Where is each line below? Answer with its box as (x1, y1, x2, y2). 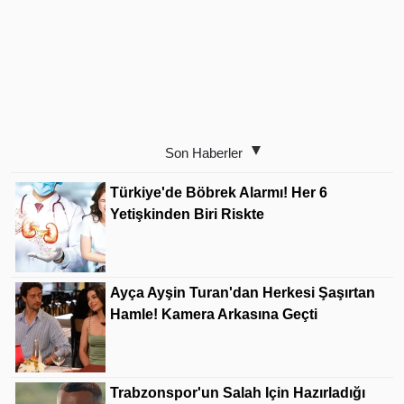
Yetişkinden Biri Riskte (110, 207, 264, 222)
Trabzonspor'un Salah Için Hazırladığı (110, 385, 365, 400)
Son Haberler (165, 145, 243, 161)
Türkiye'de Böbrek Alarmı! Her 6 (110, 185, 327, 200)
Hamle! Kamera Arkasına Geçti (110, 307, 317, 322)
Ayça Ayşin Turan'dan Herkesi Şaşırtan (110, 285, 375, 300)
